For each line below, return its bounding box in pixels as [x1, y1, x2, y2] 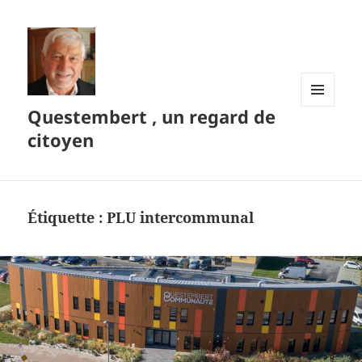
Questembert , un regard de [27, 104, 276, 129]
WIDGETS [301, 133, 347, 148]
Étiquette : [27, 208, 107, 228]
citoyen [27, 128, 95, 153]
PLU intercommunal [107, 208, 255, 228]
